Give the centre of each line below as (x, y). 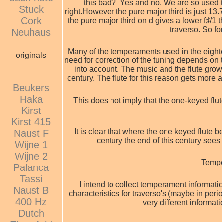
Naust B (31, 191)
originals (31, 55)
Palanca (31, 168)
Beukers (31, 88)
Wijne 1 (31, 145)
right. (74, 11)
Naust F (31, 134)
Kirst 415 (31, 122)
